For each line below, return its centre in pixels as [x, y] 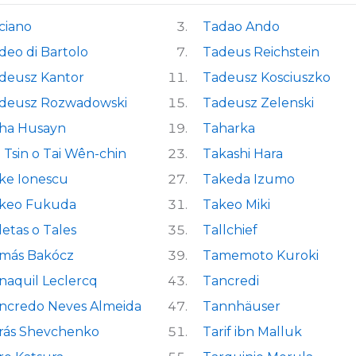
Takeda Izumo [249, 179]
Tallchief [230, 230]
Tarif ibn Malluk [252, 331]
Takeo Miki [236, 204]
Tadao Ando [241, 26]
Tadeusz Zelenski [258, 103]
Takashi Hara [243, 153]
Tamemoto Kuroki [261, 255]
